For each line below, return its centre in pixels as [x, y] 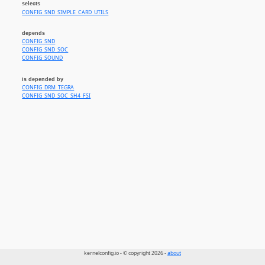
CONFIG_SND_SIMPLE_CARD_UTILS [65, 12]
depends [34, 33]
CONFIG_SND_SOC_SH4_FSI [56, 96]
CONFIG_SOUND [43, 58]
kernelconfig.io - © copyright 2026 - [126, 253]
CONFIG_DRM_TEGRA [48, 88]
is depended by [43, 79]
